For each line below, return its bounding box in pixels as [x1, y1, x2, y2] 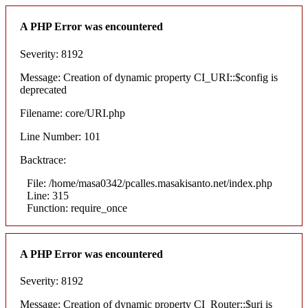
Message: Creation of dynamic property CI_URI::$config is [20, 71, 278, 83]
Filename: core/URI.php [20, 107, 125, 119]
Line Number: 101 [20, 130, 100, 142]
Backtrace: [20, 153, 66, 166]
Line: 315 [27, 189, 69, 201]
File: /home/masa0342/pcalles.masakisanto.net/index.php [27, 177, 272, 189]
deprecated [20, 83, 67, 96]
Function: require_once [27, 201, 127, 214]
